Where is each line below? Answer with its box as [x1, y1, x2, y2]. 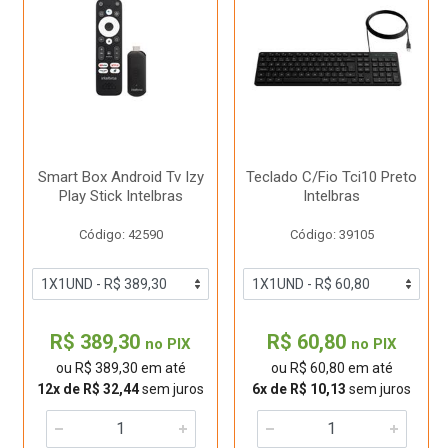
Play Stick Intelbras [58, 187, 183, 205]
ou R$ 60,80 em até [270, 360, 393, 376]
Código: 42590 [78, 227, 163, 242]
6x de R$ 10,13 [252, 381, 346, 397]
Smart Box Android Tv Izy [37, 168, 204, 186]
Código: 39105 [289, 227, 374, 242]
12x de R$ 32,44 [37, 381, 139, 397]
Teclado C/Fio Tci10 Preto [246, 168, 417, 186]
